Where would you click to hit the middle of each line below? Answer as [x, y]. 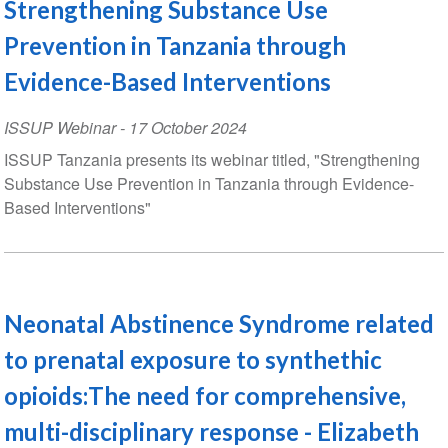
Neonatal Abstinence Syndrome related [218, 323]
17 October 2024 [187, 127]
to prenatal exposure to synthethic [192, 359]
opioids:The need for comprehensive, [204, 395]
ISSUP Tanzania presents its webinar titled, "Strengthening [211, 159]
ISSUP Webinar [59, 127]
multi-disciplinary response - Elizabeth [211, 431]
